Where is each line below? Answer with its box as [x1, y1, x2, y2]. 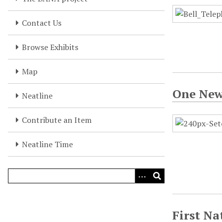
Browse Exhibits [22, 42, 78, 53]
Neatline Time [22, 139, 73, 150]
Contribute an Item [22, 114, 92, 125]
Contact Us [22, 17, 61, 28]
